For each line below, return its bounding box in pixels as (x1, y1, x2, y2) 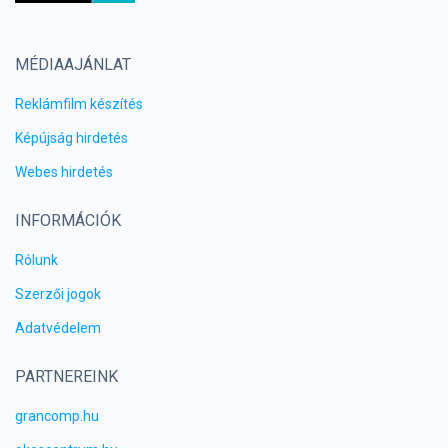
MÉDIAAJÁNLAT (15, 55, 131, 75)
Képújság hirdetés (15, 130, 128, 147)
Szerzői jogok (15, 286, 101, 303)
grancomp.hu (15, 408, 99, 425)
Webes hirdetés (15, 164, 113, 181)
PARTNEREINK (15, 367, 118, 387)
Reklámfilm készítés (15, 96, 143, 113)
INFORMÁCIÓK (15, 211, 121, 231)
